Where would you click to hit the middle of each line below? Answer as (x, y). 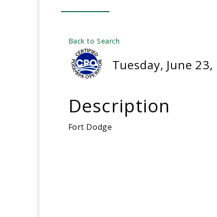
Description (119, 106)
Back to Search (94, 41)
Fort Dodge (90, 127)
